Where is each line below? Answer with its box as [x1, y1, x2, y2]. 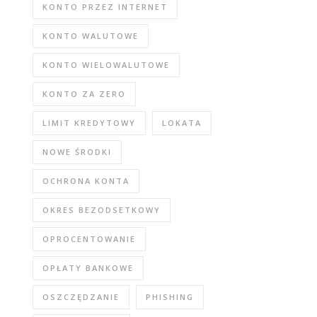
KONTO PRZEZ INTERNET [42, 1, 168, 12]
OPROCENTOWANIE [42, 234, 136, 244]
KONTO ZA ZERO [42, 88, 126, 99]
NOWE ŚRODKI [42, 146, 112, 157]
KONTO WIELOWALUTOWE [42, 59, 170, 70]
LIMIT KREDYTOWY [42, 117, 136, 128]
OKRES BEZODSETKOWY [42, 204, 161, 215]
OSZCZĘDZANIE [42, 292, 120, 302]
